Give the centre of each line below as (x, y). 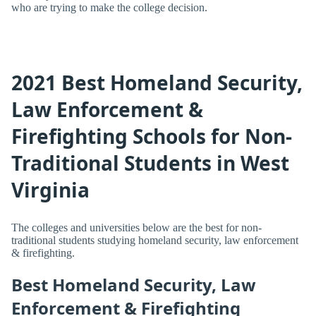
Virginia (50, 190)
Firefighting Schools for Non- (152, 136)
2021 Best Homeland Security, (157, 83)
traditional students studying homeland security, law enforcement (155, 240)
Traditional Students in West (150, 163)
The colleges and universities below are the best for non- (136, 227)
